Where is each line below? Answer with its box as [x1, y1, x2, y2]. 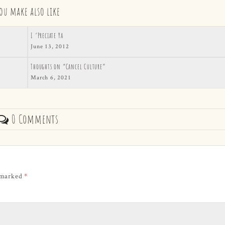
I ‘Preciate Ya [31, 31, 63, 40]
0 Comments [9, 111, 59, 127]
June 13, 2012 [31, 42, 69, 50]
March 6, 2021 [31, 73, 71, 81]
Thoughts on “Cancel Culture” [31, 62, 105, 71]
